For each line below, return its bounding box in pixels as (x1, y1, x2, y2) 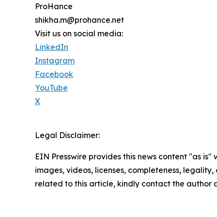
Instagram (35, 55, 75, 65)
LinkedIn (35, 42, 68, 52)
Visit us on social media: (35, 28, 123, 38)
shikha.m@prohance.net (35, 15, 124, 25)
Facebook (35, 69, 73, 79)
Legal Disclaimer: (35, 130, 100, 140)
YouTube (35, 82, 68, 93)
